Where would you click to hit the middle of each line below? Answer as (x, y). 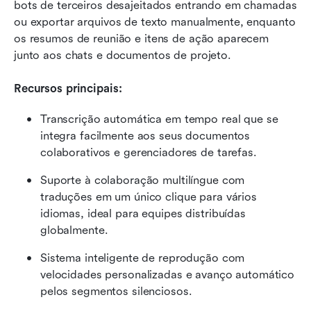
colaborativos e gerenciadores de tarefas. (149, 152)
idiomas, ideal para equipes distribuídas (143, 213)
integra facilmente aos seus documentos (145, 135)
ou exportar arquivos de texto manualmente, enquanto (155, 22)
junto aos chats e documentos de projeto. (123, 55)
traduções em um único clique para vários (149, 196)
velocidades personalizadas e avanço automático (168, 274)
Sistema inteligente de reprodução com (143, 258)
